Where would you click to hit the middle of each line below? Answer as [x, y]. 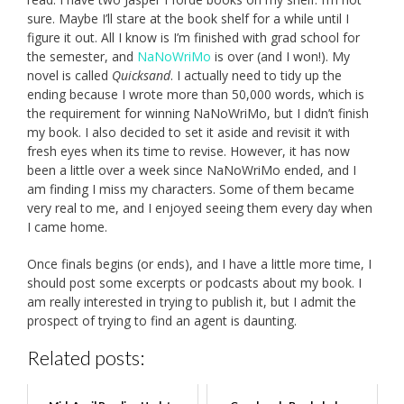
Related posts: [86, 358]
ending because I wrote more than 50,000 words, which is [196, 95]
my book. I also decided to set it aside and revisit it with [188, 133]
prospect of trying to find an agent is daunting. [162, 321]
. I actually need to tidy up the [256, 76]
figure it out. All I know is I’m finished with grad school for [193, 38]
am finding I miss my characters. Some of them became [191, 189]
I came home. [67, 227]
